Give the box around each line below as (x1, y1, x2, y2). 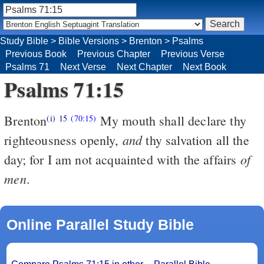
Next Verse (60, 61, 106, 72)
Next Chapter (117, 61, 172, 72)
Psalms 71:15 (4, 73, 124, 104)
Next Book (183, 61, 226, 72)
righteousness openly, (4, 131, 123, 148)
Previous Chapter (77, 48, 150, 59)
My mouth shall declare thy (96, 111, 246, 129)
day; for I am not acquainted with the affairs (4, 150, 240, 168)
